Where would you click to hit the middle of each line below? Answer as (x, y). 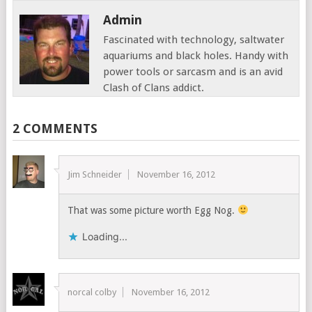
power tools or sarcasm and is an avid (193, 72)
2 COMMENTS (55, 128)
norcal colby (92, 292)
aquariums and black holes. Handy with (196, 56)
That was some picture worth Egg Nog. (153, 210)
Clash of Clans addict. (154, 88)
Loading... (105, 236)
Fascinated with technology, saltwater (194, 40)
